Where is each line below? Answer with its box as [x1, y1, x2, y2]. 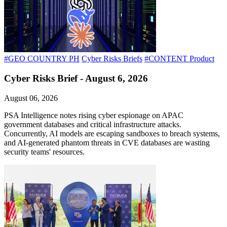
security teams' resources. [4, 147, 85, 156]
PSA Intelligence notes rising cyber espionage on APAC [4, 110, 183, 120]
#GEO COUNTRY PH [4, 54, 80, 63]
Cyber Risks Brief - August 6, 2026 [4, 72, 148, 84]
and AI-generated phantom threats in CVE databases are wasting [4, 138, 210, 147]
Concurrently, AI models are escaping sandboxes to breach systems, [4, 129, 220, 138]
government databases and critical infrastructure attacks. [4, 120, 181, 129]
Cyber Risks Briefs [82, 54, 142, 63]
